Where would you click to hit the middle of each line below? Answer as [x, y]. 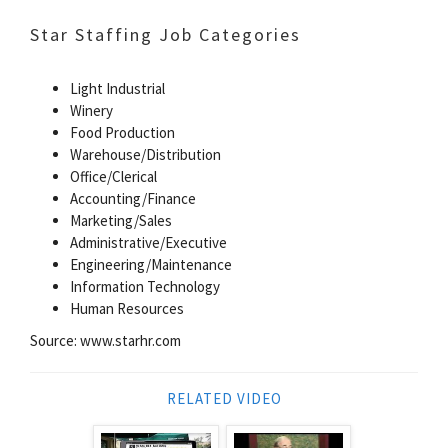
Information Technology [145, 286]
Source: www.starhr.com [105, 340]
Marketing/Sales [121, 220]
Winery [91, 110]
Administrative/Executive [148, 242]
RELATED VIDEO [224, 398]
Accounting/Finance [133, 198]
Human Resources [127, 308]
